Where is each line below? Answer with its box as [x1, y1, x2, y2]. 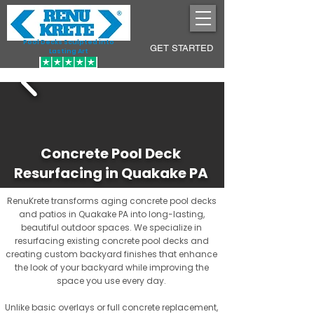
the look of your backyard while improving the [14, 261, 209, 273]
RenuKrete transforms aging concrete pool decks [6, 195, 217, 207]
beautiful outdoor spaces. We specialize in [21, 221, 202, 233]
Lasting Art [49, 47, 88, 55]
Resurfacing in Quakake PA [13, 163, 208, 183]
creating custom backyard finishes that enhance [6, 248, 217, 260]
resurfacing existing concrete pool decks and [14, 235, 209, 247]
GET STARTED [150, 43, 213, 53]
